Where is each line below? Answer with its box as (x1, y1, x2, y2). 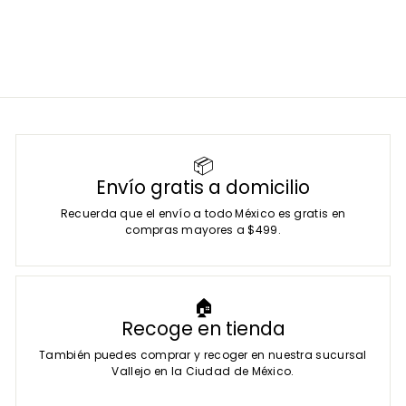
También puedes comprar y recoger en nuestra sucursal (39, 346, 367, 362)
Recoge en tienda (121, 314, 285, 342)
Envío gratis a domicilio (96, 173, 310, 200)
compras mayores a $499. (125, 221, 281, 237)
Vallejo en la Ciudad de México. (111, 362, 295, 379)
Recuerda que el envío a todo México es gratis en (60, 205, 346, 221)
